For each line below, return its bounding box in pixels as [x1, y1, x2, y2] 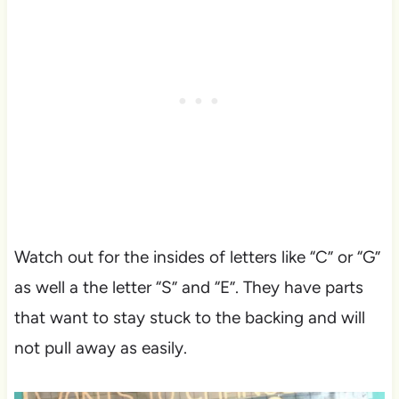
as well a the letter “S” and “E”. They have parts [13, 276, 363, 297]
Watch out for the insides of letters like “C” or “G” [13, 246, 380, 267]
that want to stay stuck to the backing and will [13, 306, 365, 328]
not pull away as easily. [13, 337, 187, 358]
